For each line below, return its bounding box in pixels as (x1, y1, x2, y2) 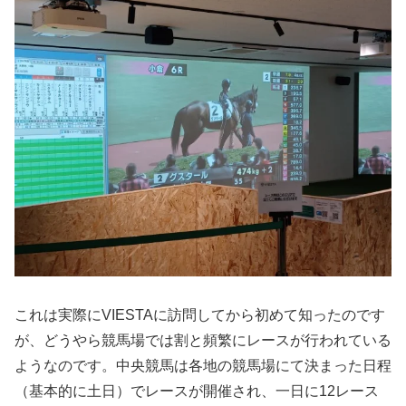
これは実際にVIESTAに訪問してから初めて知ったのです (14, 306, 385, 323)
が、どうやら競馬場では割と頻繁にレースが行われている (14, 332, 391, 348)
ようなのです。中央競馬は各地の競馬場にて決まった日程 (14, 357, 391, 373)
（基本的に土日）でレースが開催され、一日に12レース (14, 382, 379, 399)
